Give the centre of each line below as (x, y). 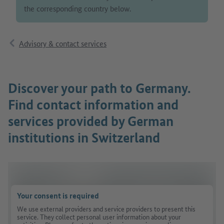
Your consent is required (58, 196)
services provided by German (91, 121)
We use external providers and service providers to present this (106, 209)
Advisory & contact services (63, 43)
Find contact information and (93, 104)
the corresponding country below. (77, 8)
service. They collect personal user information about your (99, 217)
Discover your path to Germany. (99, 88)
